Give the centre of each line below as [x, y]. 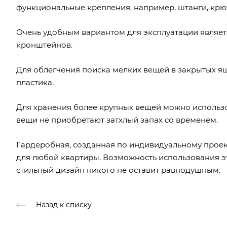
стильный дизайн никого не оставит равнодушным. [118, 170]
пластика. [35, 82]
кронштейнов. [44, 45]
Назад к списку [64, 204]
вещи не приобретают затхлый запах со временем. [117, 120]
